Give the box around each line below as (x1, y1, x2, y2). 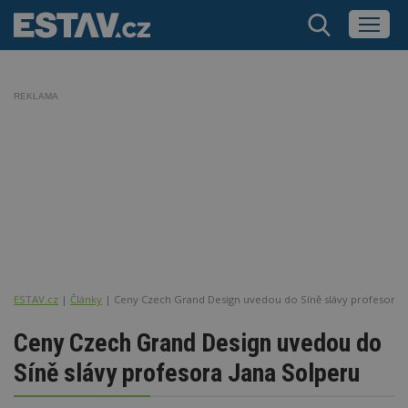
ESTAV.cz (14, 291, 58, 306)
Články (70, 291, 102, 306)
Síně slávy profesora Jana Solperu (14, 357, 360, 388)
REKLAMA (14, 91, 58, 101)
